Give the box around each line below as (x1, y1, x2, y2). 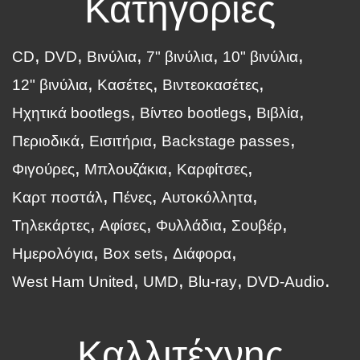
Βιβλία (256, 104, 299, 122)
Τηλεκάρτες (12, 217, 90, 235)
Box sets (103, 245, 163, 263)
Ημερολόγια (12, 245, 93, 263)
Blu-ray (188, 273, 237, 291)
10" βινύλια (223, 48, 298, 66)
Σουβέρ (231, 217, 282, 235)
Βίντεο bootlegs (140, 104, 247, 122)
